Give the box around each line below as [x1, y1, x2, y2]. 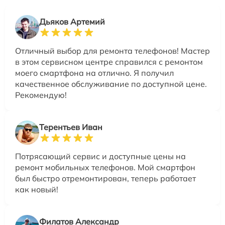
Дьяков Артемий [39, 17, 105, 27]
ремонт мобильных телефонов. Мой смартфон [15, 162, 195, 173]
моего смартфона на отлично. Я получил [15, 68, 174, 78]
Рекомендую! [15, 90, 67, 100]
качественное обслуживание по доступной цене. [15, 79, 207, 89]
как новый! [15, 184, 58, 195]
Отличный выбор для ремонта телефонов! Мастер [15, 46, 210, 56]
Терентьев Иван [39, 122, 102, 133]
